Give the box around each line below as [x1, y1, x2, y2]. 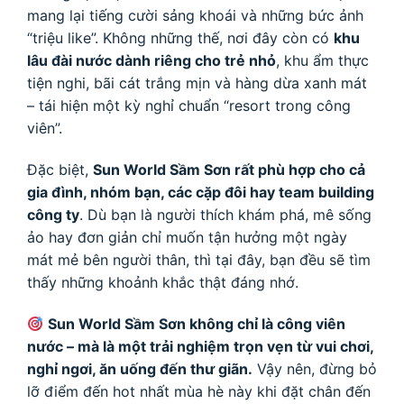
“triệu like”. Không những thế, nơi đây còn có [27, 29, 334, 48]
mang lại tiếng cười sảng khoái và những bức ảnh [27, 6, 363, 25]
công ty [27, 206, 79, 225]
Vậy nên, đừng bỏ [252, 360, 377, 379]
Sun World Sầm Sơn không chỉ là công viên [48, 315, 346, 334]
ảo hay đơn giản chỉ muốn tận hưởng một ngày [27, 228, 347, 247]
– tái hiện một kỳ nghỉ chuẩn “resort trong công [27, 96, 351, 115]
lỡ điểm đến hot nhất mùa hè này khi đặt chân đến [27, 382, 371, 401]
